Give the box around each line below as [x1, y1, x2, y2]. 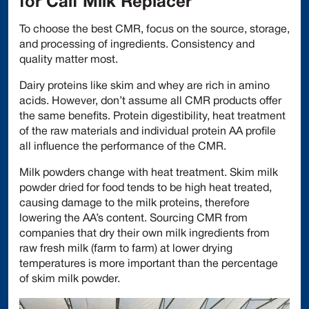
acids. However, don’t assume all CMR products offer [19, 96, 281, 106]
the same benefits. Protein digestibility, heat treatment [19, 111, 286, 121]
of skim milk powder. [19, 274, 123, 284]
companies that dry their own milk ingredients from [19, 228, 270, 239]
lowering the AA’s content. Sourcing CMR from [19, 213, 248, 223]
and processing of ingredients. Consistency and [19, 39, 255, 50]
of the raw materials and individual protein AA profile [19, 126, 276, 137]
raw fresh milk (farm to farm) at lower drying [19, 243, 232, 254]
